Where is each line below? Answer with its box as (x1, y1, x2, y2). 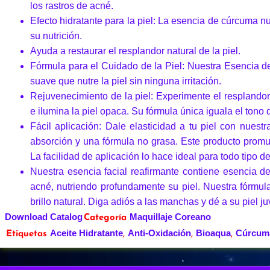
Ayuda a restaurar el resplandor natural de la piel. (30, 45, 240, 56)
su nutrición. (30, 30, 82, 41)
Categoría (84, 213, 127, 222)
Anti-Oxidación (128, 227, 191, 238)
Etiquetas (6, 229, 47, 239)
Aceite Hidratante (50, 227, 123, 238)
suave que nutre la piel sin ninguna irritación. (30, 75, 221, 86)
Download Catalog (4, 211, 83, 222)
